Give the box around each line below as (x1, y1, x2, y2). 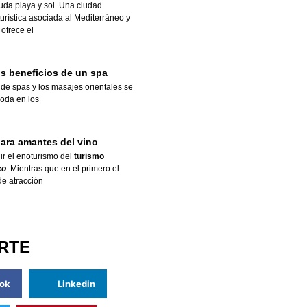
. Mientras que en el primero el (5, 164, 119, 174)
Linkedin (57, 278, 95, 289)
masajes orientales (51, 82, 122, 93)
